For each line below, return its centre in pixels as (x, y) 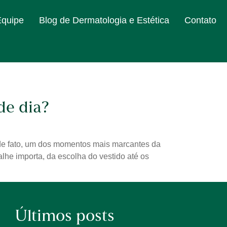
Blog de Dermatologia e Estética (104, 20)
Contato (200, 20)
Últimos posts (65, 217)
